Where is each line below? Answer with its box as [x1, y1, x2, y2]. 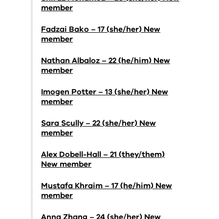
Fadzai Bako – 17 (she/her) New [41, 24, 160, 35]
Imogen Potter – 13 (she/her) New [41, 87, 168, 97]
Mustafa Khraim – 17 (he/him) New [41, 180, 172, 191]
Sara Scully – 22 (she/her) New [41, 118, 156, 129]
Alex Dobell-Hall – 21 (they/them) [41, 149, 165, 160]
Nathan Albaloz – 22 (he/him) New [41, 55, 170, 66]
